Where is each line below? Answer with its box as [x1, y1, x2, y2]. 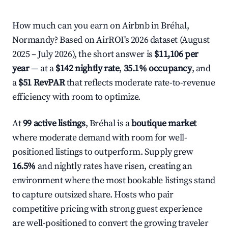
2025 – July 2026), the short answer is [12, 48, 155, 60]
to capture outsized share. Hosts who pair [12, 189, 174, 201]
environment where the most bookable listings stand [12, 175, 216, 186]
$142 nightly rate [55, 63, 120, 74]
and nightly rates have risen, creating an [36, 160, 192, 172]
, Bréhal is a [85, 118, 132, 129]
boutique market [131, 118, 197, 129]
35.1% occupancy [123, 63, 192, 74]
